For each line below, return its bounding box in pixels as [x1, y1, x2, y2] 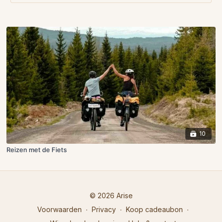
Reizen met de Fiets [6, 145, 67, 154]
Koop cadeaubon [126, 205, 183, 214]
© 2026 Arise [89, 191, 133, 200]
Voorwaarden [37, 205, 82, 214]
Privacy [92, 205, 116, 214]
